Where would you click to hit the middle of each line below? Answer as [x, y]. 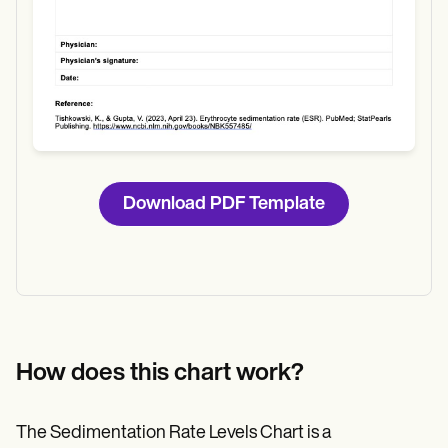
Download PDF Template [224, 205]
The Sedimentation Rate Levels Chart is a [173, 433]
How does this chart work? [160, 373]
